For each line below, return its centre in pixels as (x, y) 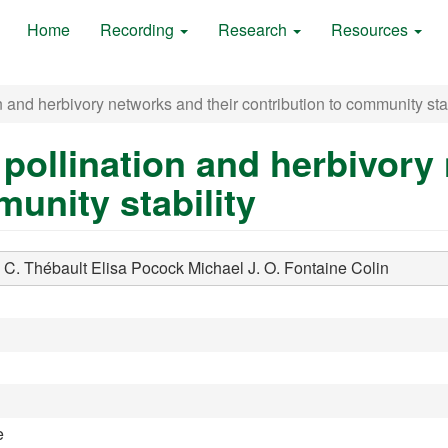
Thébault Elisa (75, 267)
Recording (139, 29)
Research (254, 29)
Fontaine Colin (336, 267)
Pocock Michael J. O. (205, 267)
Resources (371, 29)
